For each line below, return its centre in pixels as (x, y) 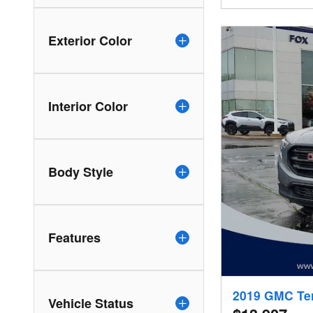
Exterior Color (90, 40)
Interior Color (88, 106)
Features (74, 237)
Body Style (81, 172)
